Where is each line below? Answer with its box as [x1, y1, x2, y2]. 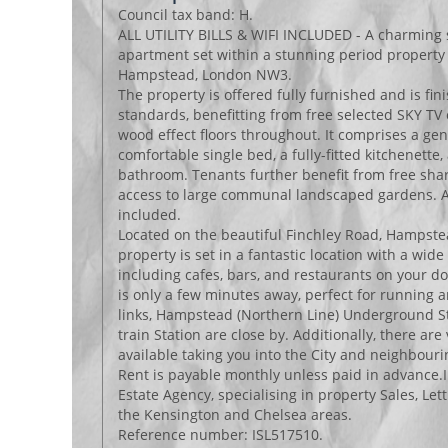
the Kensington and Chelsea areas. [118, 405, 352, 424]
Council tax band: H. [118, 5, 253, 24]
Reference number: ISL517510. [118, 425, 323, 444]
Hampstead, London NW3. [118, 65, 296, 84]
